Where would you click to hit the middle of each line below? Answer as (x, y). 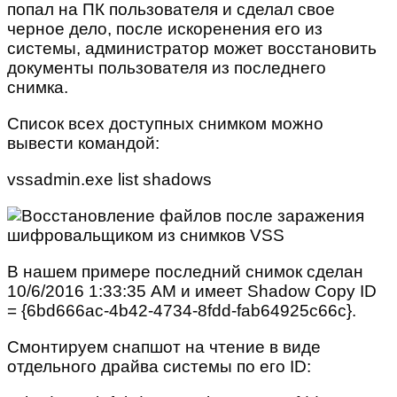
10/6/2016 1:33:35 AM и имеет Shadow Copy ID (192, 291)
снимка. (38, 87)
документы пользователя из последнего (167, 67)
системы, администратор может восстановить (192, 48)
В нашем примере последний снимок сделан (185, 271)
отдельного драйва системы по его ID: (159, 366)
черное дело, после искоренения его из (165, 28)
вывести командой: (83, 143)
